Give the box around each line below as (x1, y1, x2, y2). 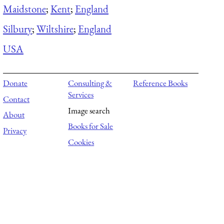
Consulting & (68, 77, 112, 89)
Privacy (3, 124, 26, 136)
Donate (3, 77, 27, 89)
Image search (68, 104, 110, 116)
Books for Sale (68, 120, 113, 132)
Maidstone (3, 2, 46, 16)
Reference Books (133, 77, 188, 89)
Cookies (68, 136, 94, 147)
